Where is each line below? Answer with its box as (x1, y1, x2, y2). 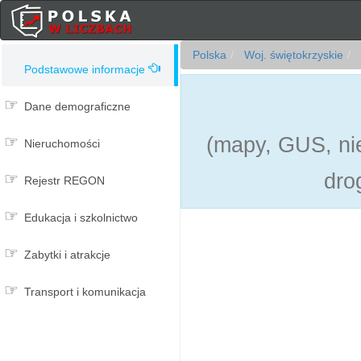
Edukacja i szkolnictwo (24, 211, 138, 224)
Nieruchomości (24, 137, 100, 150)
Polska (193, 48, 226, 61)
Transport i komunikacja (24, 285, 146, 298)
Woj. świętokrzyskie (241, 48, 343, 61)
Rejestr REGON (24, 174, 105, 187)
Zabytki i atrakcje (24, 248, 110, 261)
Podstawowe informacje (24, 63, 145, 76)
